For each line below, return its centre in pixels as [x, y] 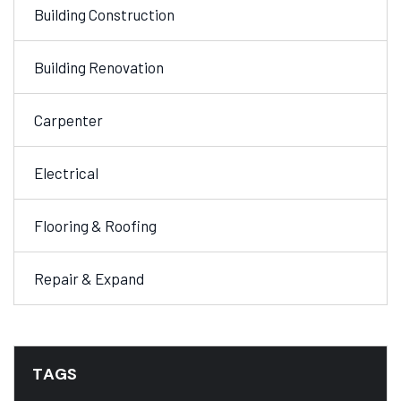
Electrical [66, 173]
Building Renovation [99, 67]
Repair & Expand [89, 278]
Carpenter [68, 120]
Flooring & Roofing [95, 226]
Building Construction [104, 14]
